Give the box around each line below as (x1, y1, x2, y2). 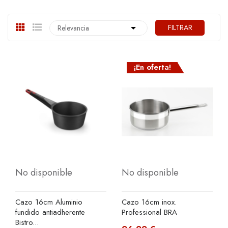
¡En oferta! (133, 62, 171, 73)
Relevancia (58, 22, 89, 33)
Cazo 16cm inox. (122, 196, 177, 208)
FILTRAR (167, 22, 192, 33)
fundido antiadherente (15, 206, 85, 218)
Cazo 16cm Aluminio (15, 196, 82, 208)
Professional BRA (122, 206, 177, 218)
